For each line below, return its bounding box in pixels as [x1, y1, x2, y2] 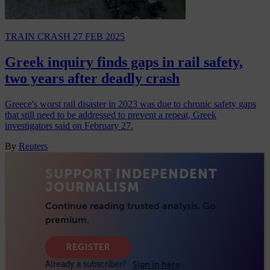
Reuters [19, 141, 48, 152]
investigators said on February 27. [5, 121, 133, 131]
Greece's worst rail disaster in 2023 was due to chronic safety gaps [5, 99, 256, 110]
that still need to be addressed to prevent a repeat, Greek [5, 110, 216, 121]
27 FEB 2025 [73, 31, 125, 42]
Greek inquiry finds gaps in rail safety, [5, 54, 243, 71]
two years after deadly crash [5, 71, 180, 87]
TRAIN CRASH [5, 31, 73, 42]
